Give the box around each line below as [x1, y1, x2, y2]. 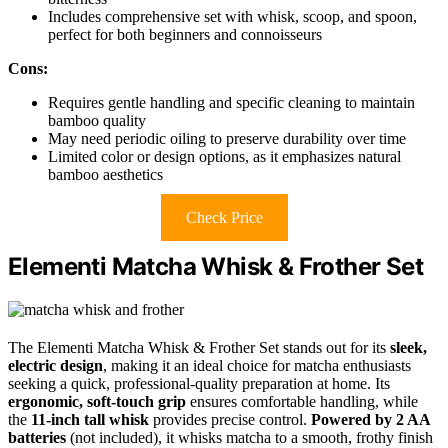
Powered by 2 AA [311, 410, 430, 428]
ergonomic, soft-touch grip [8, 392, 186, 410]
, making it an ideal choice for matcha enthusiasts [103, 356, 411, 374]
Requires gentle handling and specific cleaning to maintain [48, 93, 415, 111]
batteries [8, 428, 66, 446]
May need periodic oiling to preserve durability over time [48, 129, 406, 147]
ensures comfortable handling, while [186, 392, 418, 410]
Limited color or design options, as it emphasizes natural [48, 147, 401, 165]
